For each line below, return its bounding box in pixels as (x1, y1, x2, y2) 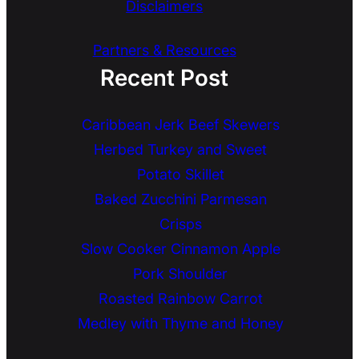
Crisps (159, 216, 202, 233)
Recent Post (100, 64, 229, 92)
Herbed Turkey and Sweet (94, 141, 268, 159)
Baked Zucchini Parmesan (94, 191, 267, 208)
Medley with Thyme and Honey (77, 315, 284, 333)
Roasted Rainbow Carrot (98, 290, 263, 308)
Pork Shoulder (133, 265, 228, 283)
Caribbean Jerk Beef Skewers (81, 116, 280, 134)
